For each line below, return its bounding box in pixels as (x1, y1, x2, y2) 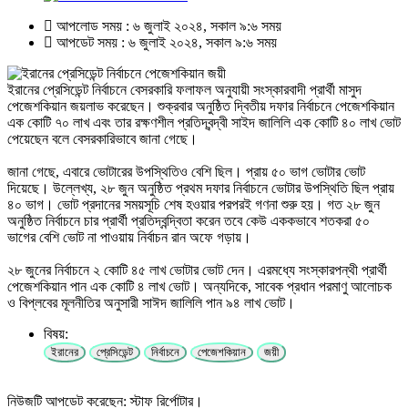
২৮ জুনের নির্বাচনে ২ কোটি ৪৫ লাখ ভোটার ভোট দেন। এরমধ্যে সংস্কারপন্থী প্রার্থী (7, 261, 387, 278)
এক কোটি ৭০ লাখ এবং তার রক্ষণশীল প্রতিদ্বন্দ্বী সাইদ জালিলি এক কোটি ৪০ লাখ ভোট (7, 114, 401, 130)
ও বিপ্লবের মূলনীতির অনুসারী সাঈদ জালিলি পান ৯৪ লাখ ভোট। (7, 294, 295, 311)
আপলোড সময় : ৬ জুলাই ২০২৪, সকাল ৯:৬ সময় (53, 17, 281, 34)
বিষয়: (44, 325, 68, 342)
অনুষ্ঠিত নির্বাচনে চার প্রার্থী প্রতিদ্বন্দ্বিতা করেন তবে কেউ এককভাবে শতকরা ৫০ (7, 212, 370, 229)
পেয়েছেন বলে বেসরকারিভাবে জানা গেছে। (7, 130, 198, 147)
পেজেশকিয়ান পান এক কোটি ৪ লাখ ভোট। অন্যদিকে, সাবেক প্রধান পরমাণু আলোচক (7, 278, 392, 294)
